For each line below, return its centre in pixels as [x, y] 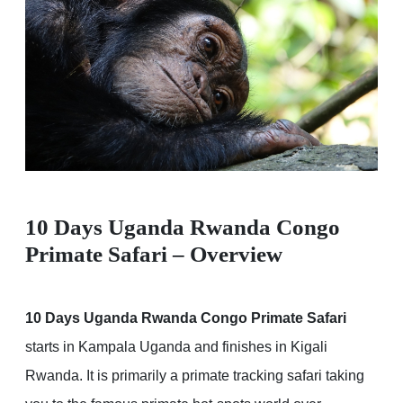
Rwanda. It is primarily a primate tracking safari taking [195, 376]
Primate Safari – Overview [154, 255]
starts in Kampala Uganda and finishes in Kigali [176, 347]
